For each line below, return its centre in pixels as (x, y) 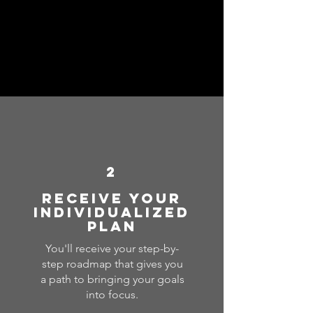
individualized (112, 212)
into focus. (112, 294)
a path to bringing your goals (112, 279)
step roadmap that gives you (112, 264)
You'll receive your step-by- (112, 248)
